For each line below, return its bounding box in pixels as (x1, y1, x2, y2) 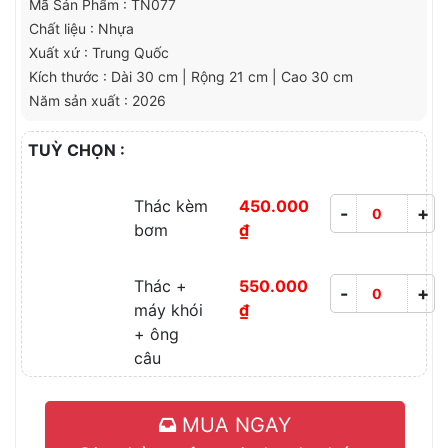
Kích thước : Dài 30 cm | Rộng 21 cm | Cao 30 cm (29, 68, 353, 86)
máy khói (133, 300, 203, 321)
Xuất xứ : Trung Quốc (29, 44, 169, 62)
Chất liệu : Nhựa (29, 20, 134, 38)
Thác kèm (133, 196, 208, 217)
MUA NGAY (176, 413, 291, 438)
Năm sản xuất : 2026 (29, 92, 166, 110)
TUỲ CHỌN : (28, 140, 125, 161)
